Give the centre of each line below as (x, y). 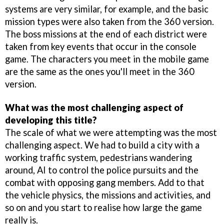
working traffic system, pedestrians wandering (98, 158)
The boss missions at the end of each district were (106, 34)
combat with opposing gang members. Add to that (105, 183)
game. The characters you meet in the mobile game (107, 59)
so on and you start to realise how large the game (103, 208)
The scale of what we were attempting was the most (111, 133)
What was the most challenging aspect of (94, 108)
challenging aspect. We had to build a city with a (102, 145)
